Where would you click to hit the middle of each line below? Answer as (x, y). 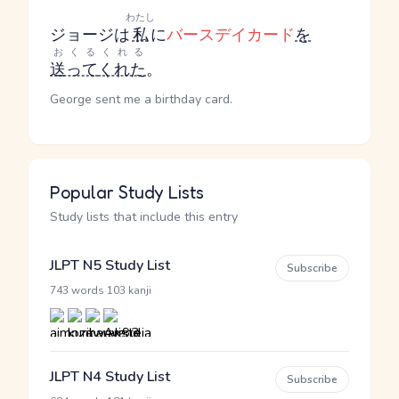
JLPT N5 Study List (110, 265)
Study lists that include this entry (144, 217)
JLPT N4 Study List (110, 377)
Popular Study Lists (127, 192)
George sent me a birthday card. (141, 99)
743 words (77, 290)
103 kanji (129, 290)
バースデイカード (231, 35)
